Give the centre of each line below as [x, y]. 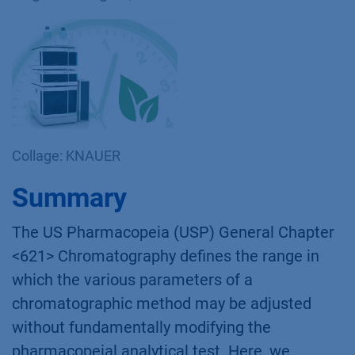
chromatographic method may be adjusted [162, 304]
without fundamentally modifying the [141, 328]
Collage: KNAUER [66, 156]
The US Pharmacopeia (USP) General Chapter [173, 233]
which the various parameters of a [132, 280]
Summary [69, 198]
